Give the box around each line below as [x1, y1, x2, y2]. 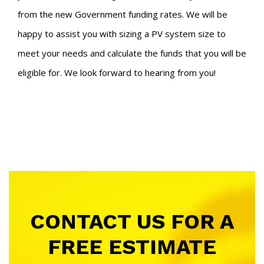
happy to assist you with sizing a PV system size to [18, 27, 226, 39]
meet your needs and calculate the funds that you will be [18, 47, 246, 59]
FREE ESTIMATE [48, 234, 216, 259]
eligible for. [18, 66, 64, 78]
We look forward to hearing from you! [64, 66, 216, 78]
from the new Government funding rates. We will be [18, 8, 227, 20]
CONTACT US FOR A [30, 209, 234, 234]
